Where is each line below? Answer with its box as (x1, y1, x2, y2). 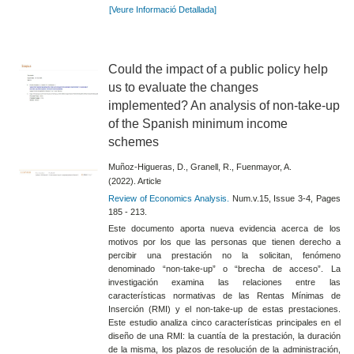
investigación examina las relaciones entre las (108, 277, 341, 287)
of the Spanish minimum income (108, 117, 288, 131)
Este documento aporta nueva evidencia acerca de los (108, 223, 341, 233)
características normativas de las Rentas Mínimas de (108, 290, 341, 300)
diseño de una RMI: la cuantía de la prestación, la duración (108, 330, 341, 341)
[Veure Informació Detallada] (108, 5, 217, 15)
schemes (108, 135, 160, 149)
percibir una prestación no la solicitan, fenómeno (108, 250, 341, 260)
